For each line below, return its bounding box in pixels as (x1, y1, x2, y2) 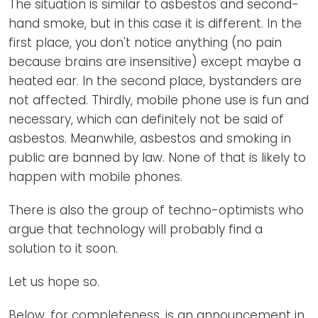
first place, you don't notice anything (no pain (9, 34, 282, 52)
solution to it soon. (9, 240, 118, 258)
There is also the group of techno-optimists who (9, 202, 304, 219)
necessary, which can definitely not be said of (9, 111, 284, 128)
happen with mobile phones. (9, 168, 182, 186)
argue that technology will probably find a (9, 221, 263, 238)
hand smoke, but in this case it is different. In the (9, 15, 302, 33)
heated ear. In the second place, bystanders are (9, 72, 302, 90)
